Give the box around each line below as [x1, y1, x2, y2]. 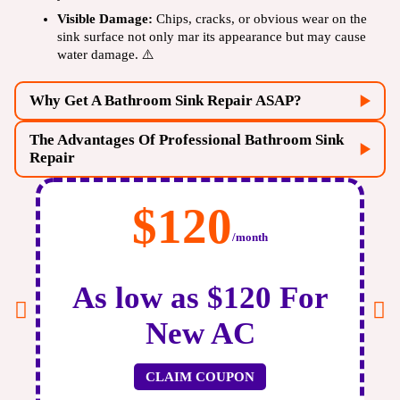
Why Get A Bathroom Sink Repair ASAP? [29, 92, 302, 110]
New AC [145, 316, 255, 352]
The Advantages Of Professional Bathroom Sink [29, 131, 344, 149]
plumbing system [238, 360, 334, 375]
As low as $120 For [71, 280, 329, 316]
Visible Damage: [57, 12, 156, 27]
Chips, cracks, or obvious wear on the [156, 12, 367, 27]
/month [232, 230, 268, 245]
